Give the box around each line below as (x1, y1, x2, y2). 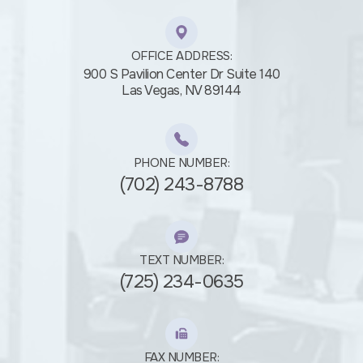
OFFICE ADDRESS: (130, 47, 233, 64)
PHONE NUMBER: (133, 154, 230, 171)
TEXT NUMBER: (139, 251, 224, 268)
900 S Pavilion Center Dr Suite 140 (83, 65, 280, 83)
